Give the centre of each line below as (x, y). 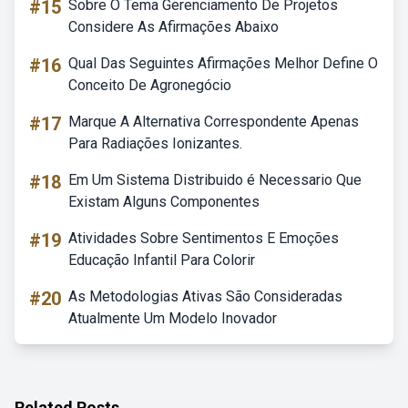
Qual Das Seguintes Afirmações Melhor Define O (223, 63)
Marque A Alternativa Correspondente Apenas (214, 122)
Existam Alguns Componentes (164, 202)
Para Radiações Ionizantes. (155, 143)
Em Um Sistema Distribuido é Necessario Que (215, 180)
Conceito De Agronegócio (150, 85)
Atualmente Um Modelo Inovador (173, 318)
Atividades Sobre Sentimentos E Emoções (204, 238)
